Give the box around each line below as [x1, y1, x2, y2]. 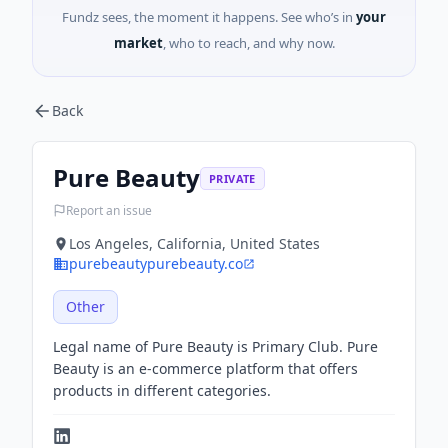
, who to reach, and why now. [162, 34, 335, 52]
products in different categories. [53, 381, 271, 400]
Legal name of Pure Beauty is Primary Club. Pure [53, 337, 378, 356]
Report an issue [66, 201, 152, 219]
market [113, 34, 163, 52]
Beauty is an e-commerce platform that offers [53, 359, 358, 378]
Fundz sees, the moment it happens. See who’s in [62, 8, 353, 26]
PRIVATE [209, 170, 256, 186]
